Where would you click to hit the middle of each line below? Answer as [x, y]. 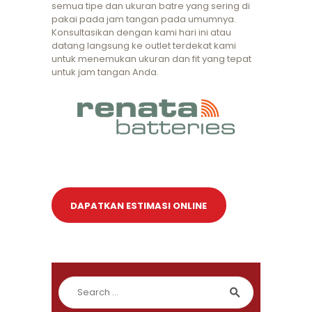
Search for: [83, 283]
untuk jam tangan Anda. [105, 72]
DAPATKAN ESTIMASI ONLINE [139, 205]
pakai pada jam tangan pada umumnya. [144, 19]
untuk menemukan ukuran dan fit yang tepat [151, 59]
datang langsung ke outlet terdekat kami [144, 46]
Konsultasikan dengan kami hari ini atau [141, 33]
